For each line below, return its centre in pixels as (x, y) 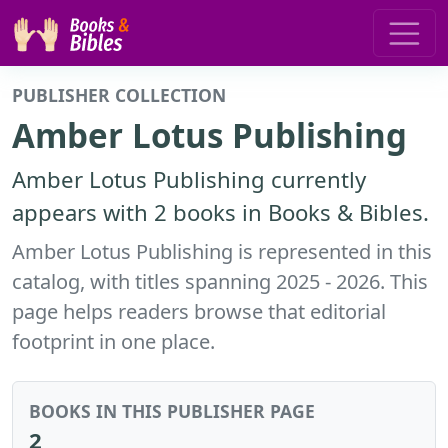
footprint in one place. (113, 341)
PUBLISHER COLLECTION (119, 94)
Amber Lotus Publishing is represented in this (222, 251)
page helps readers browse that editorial (199, 311)
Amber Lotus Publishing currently (189, 178)
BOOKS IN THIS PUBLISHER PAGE (172, 410)
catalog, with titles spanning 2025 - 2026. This (220, 281)
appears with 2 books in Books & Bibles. (220, 211)
